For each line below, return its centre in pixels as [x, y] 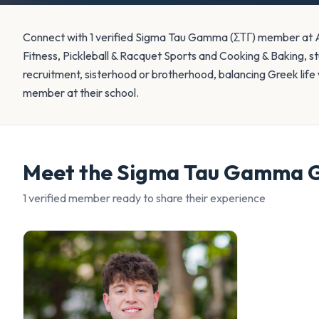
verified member [68, 198]
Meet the [70, 172]
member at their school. [81, 93]
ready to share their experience [188, 198]
